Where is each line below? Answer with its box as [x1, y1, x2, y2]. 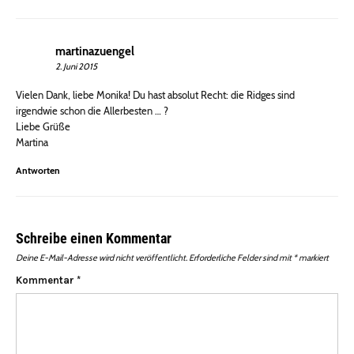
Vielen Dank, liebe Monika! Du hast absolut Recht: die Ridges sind [16, 88, 295, 102]
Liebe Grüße [16, 120, 70, 134]
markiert [297, 252, 329, 264]
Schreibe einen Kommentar [16, 230, 171, 247]
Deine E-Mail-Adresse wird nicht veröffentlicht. [16, 252, 187, 264]
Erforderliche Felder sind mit [189, 252, 293, 264]
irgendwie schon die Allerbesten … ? [16, 104, 168, 118]
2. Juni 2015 [55, 61, 97, 73]
